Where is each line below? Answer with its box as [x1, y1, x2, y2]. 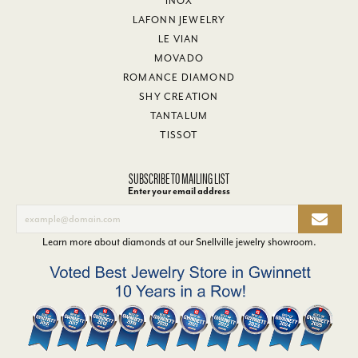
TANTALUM [149, 109, 209, 122]
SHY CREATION [139, 90, 219, 103]
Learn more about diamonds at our [42, 235, 196, 249]
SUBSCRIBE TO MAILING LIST [129, 167, 229, 188]
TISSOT [160, 129, 198, 141]
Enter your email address [128, 184, 230, 197]
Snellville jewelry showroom [195, 235, 313, 249]
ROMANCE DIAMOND [123, 71, 235, 84]
